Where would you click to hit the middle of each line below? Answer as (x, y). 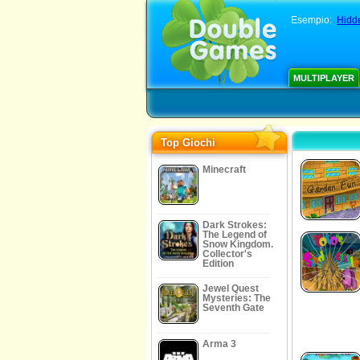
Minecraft (224, 170)
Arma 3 (219, 344)
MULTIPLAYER (324, 78)
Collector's (227, 254)
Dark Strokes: (235, 225)
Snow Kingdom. (238, 244)
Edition (218, 264)
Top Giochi (188, 143)
